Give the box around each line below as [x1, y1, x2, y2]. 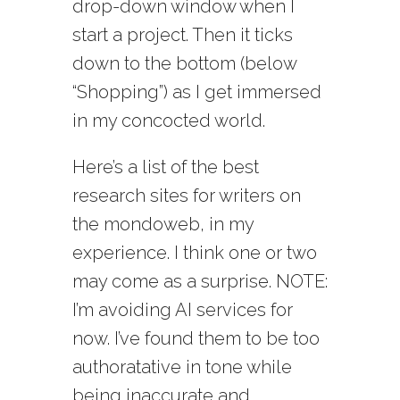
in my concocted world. [71, 110, 265, 132]
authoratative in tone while [71, 356, 292, 379]
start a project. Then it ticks [71, 24, 293, 46]
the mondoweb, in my [71, 213, 254, 236]
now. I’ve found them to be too [71, 328, 320, 350]
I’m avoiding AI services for [71, 299, 293, 321]
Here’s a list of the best [71, 156, 259, 179]
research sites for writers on [71, 185, 301, 207]
